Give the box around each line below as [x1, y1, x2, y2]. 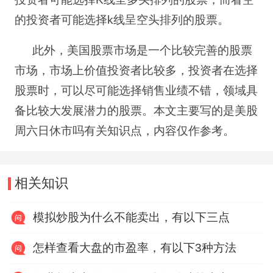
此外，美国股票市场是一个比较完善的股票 [32, 43, 253, 57]
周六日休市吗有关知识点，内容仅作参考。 [14, 124, 235, 137]
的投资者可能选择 [14, 13, 107, 26]
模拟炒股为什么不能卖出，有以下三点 [32, 210, 230, 224]
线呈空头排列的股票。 [113, 13, 229, 26]
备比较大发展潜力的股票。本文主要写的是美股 [14, 104, 258, 117]
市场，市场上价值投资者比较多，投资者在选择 [14, 63, 258, 77]
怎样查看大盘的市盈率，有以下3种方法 [32, 241, 236, 254]
